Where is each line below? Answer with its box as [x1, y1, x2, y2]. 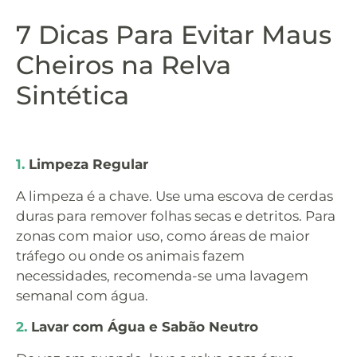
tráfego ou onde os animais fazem [16, 247, 245, 264]
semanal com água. [16, 287, 148, 304]
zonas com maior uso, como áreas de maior [16, 227, 310, 244]
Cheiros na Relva [16, 49, 231, 81]
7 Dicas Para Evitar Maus [16, 19, 331, 51]
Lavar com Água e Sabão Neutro [31, 319, 258, 335]
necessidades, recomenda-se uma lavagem [16, 267, 308, 284]
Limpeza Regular [29, 156, 148, 173]
